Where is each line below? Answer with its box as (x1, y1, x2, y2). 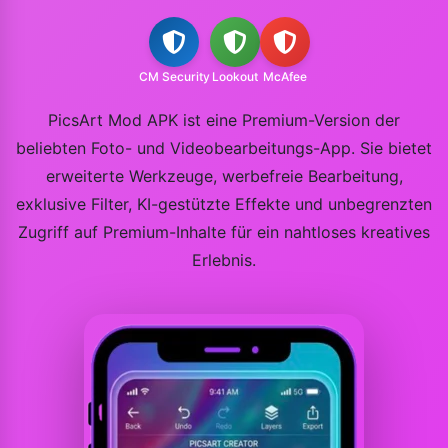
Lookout (211, 69, 258, 84)
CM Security (138, 69, 210, 84)
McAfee (262, 69, 307, 84)
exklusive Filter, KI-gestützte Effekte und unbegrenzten (16, 194, 432, 214)
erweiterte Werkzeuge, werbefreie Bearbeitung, (45, 166, 403, 186)
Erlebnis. (192, 250, 256, 270)
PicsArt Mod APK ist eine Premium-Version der (48, 110, 400, 130)
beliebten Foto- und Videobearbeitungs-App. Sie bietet (16, 138, 432, 158)
